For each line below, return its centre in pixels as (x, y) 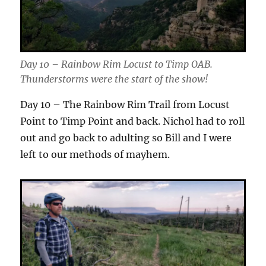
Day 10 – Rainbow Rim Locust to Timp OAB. (117, 64)
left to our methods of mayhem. (95, 155)
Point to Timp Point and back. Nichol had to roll (133, 121)
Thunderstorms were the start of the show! (114, 79)
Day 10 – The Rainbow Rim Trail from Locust (125, 105)
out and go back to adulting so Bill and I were (126, 138)
